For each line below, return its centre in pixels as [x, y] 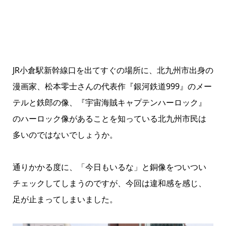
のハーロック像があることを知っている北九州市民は [109, 119]
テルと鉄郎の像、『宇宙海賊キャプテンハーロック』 [109, 103]
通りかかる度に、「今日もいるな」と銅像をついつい [109, 167]
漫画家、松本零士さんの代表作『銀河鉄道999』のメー [112, 87]
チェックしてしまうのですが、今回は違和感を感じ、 [109, 183]
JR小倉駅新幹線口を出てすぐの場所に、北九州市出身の [113, 70]
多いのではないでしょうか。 [65, 135]
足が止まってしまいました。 [65, 200]
